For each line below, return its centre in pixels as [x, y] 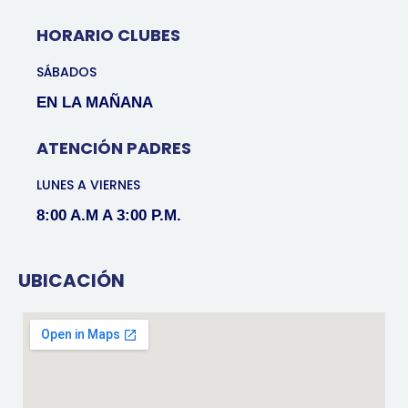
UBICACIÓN [71, 281]
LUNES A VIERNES [88, 185]
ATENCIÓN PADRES [114, 148]
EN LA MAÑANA [97, 103]
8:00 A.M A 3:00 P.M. [111, 216]
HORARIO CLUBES [108, 36]
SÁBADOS [66, 72]
